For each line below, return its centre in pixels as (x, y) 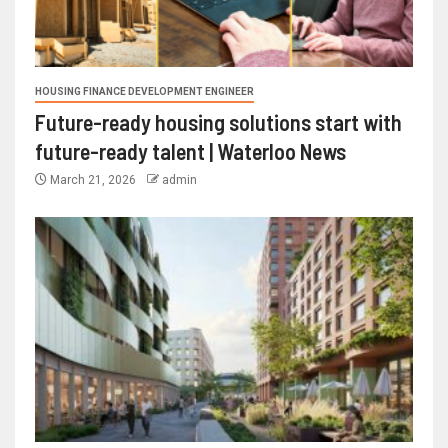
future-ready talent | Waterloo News (190, 151)
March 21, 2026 (93, 180)
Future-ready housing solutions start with (218, 122)
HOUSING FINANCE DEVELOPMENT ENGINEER (144, 92)
